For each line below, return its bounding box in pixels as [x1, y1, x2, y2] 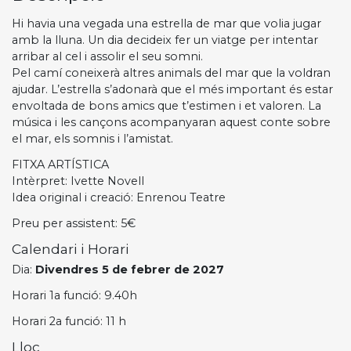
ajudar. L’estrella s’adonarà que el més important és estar [12, 81, 333, 96]
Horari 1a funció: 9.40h [12, 288, 137, 302]
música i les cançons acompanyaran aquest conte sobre [12, 114, 331, 129]
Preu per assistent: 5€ [12, 215, 136, 230]
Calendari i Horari [12, 240, 128, 257]
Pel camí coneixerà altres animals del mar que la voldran [12, 65, 331, 80]
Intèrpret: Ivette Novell [12, 173, 144, 188]
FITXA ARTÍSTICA [12, 157, 109, 172]
